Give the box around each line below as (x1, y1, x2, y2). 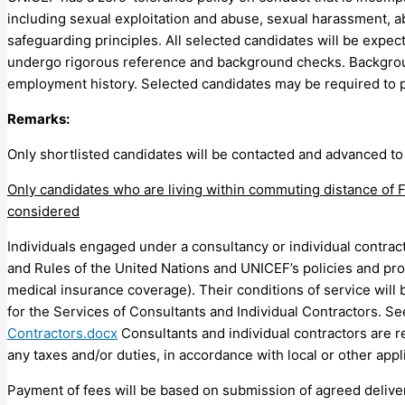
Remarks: (7, 109, 70, 127)
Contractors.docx (7, 324, 118, 342)
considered (7, 202, 80, 220)
